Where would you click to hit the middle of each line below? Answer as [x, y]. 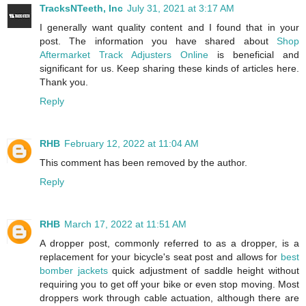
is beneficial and [254, 54]
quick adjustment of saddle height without [204, 270]
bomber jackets [74, 270]
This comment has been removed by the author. [143, 162]
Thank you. [64, 82]
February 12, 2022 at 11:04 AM [131, 143]
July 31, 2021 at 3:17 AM [181, 8]
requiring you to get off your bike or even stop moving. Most [169, 284]
